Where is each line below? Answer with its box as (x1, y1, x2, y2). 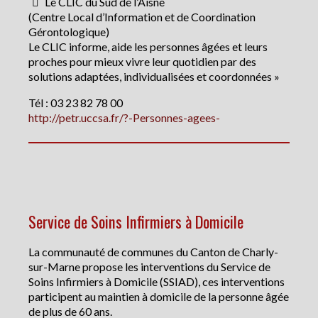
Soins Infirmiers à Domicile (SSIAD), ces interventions (28, 274, 285, 288)
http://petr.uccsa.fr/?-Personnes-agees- (28, 111, 220, 125)
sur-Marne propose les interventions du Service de (28, 259, 270, 273)
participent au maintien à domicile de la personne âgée (28, 289, 289, 303)
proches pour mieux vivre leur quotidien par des (28, 55, 256, 69)
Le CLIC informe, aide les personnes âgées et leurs (28, 40, 268, 54)
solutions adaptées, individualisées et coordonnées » (28, 70, 280, 84)
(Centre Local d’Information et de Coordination (28, 10, 256, 24)
